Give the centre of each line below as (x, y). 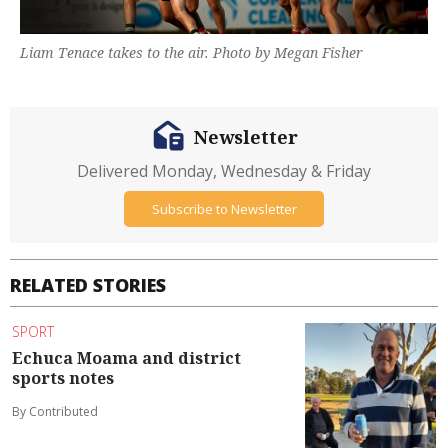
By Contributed (55, 411)
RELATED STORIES (88, 285)
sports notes (63, 377)
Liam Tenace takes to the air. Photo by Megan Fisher (191, 53)
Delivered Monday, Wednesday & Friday (224, 171)
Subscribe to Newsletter (224, 208)
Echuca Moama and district (126, 357)
